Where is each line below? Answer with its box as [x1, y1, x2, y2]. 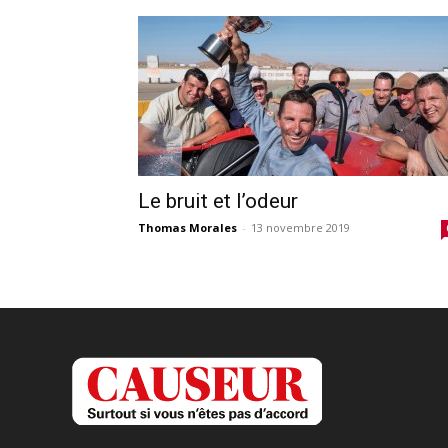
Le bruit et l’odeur [138, 188, 298, 213]
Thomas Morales [138, 219, 237, 235]
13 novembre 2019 [251, 219, 350, 235]
